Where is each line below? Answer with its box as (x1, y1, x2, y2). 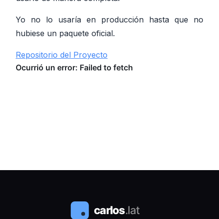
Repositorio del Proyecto (16, 49, 108, 60)
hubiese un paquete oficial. (16, 28, 115, 38)
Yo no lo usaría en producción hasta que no (16, 14, 203, 24)
